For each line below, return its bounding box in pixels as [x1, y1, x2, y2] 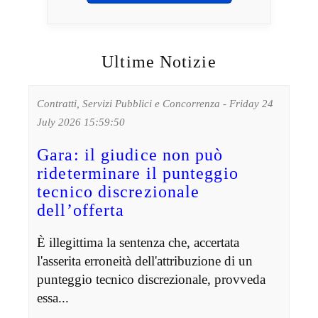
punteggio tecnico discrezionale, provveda [37, 271, 266, 287]
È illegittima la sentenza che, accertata [37, 234, 240, 250]
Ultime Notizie [102, 53, 216, 72]
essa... [37, 290, 70, 305]
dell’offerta [37, 200, 125, 219]
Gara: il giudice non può [37, 145, 224, 164]
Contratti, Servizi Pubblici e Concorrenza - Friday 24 [37, 97, 274, 109]
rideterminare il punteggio [37, 163, 238, 182]
